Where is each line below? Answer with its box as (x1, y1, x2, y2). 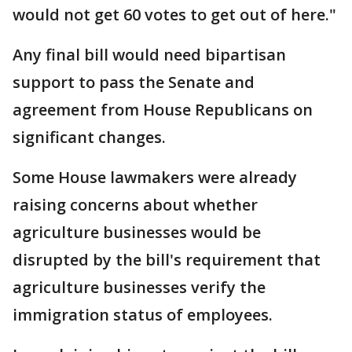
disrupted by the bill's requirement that (13, 249, 321, 271)
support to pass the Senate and (13, 71, 255, 93)
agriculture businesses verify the (13, 277, 266, 299)
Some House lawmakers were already (13, 167, 297, 189)
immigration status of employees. (13, 304, 273, 326)
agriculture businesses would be (13, 222, 261, 244)
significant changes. (13, 126, 166, 148)
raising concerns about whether (13, 194, 258, 216)
